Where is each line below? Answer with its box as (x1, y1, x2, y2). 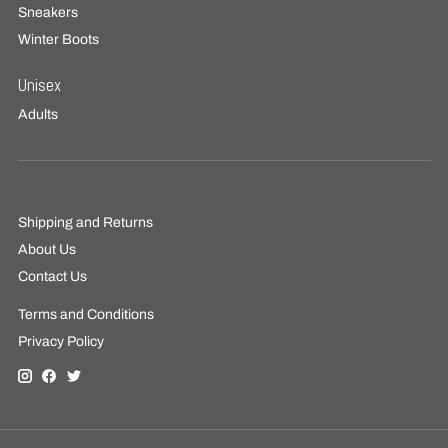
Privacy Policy (17, 333, 104, 349)
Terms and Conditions (17, 306, 154, 322)
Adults (17, 106, 58, 122)
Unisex (17, 75, 61, 97)
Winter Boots (17, 32, 99, 48)
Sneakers (17, 5, 78, 21)
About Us (17, 242, 76, 258)
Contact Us (17, 269, 87, 285)
